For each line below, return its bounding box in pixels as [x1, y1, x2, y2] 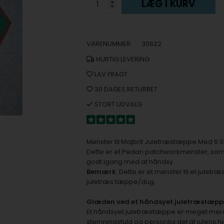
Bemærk [86, 167, 116, 176]
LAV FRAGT [92, 69, 127, 79]
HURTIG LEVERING [94, 54, 149, 64]
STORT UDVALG [92, 99, 142, 109]
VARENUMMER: [86, 39, 132, 48]
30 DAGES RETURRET [92, 84, 157, 94]
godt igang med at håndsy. [86, 157, 174, 166]
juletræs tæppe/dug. [86, 177, 155, 186]
